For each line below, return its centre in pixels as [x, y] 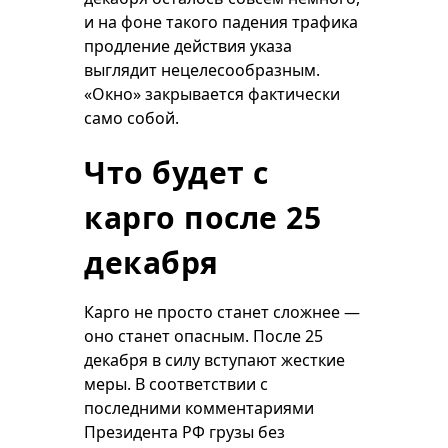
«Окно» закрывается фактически [212, 94]
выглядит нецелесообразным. [202, 70]
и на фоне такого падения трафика [221, 22]
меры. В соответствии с [176, 384]
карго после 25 [202, 217]
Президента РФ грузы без [184, 432]
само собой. [131, 118]
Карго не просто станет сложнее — [222, 312]
